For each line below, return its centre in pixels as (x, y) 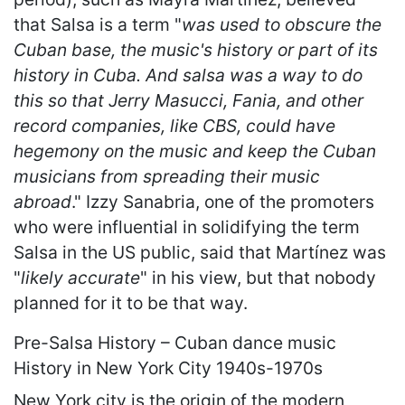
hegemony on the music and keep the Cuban (195, 151)
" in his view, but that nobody (258, 277)
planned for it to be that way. (131, 302)
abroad (42, 201)
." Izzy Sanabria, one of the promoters (223, 201)
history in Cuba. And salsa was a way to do (188, 75)
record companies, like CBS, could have (174, 125)
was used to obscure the (282, 24)
